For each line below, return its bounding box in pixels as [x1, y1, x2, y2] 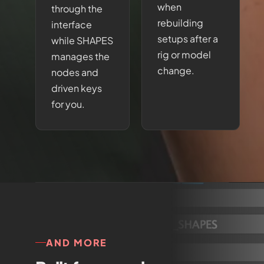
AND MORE [46, 236, 107, 249]
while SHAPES [51, 34, 113, 47]
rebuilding [157, 16, 203, 29]
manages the [51, 50, 110, 62]
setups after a [157, 32, 218, 45]
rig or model [157, 48, 211, 61]
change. [157, 64, 194, 77]
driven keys [51, 82, 102, 94]
